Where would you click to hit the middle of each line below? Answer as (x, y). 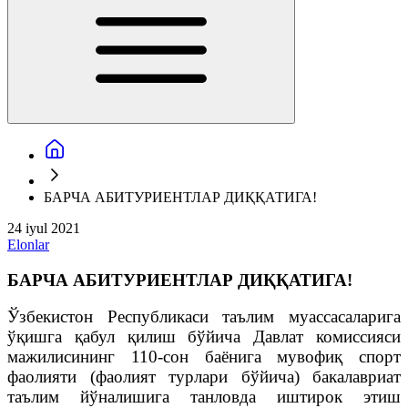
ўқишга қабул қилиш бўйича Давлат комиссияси (204, 337)
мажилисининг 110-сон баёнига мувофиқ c (187, 357)
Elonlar (28, 245)
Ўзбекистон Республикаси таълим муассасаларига (204, 317)
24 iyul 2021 (44, 228)
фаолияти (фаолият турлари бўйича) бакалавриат (204, 377)
